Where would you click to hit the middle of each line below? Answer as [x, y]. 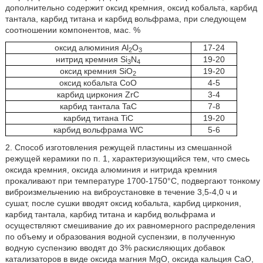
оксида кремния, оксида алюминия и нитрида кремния [111, 170]
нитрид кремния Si [92, 59]
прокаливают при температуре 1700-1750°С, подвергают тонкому [132, 181]
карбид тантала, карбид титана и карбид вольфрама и [110, 214]
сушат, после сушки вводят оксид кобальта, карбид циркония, [123, 203]
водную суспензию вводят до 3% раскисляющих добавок [115, 248]
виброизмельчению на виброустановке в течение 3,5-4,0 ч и [121, 192]
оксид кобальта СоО [98, 83]
